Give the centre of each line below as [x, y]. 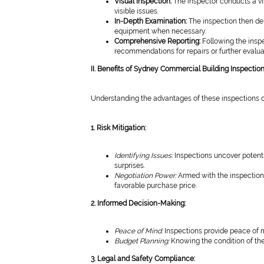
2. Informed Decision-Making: [138, 203]
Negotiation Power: [145, 176]
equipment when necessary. [160, 31]
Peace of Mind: [138, 231]
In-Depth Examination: [151, 21]
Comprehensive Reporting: [157, 41]
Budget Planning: [142, 241]
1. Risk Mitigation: [118, 128]
